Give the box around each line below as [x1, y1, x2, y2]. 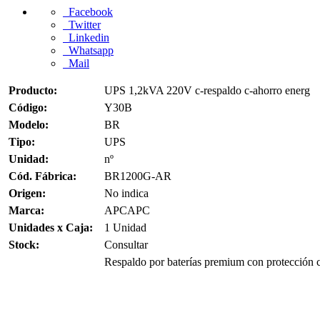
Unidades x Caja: [9, 221, 93, 234]
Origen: [9, 187, 46, 199]
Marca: [9, 204, 44, 216]
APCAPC [104, 204, 150, 216]
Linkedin [63, 31, 109, 44]
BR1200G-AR [104, 170, 171, 182]
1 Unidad [104, 221, 146, 234]
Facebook [63, 6, 113, 18]
